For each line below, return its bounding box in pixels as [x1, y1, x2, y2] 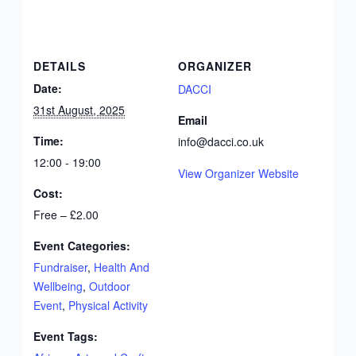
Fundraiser [33, 258, 88, 275]
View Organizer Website [178, 164, 299, 181]
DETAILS [33, 57, 87, 74]
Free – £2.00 [33, 206, 99, 222]
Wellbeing [33, 277, 83, 294]
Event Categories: [33, 237, 131, 253]
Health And [94, 258, 150, 275]
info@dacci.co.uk [178, 133, 264, 149]
